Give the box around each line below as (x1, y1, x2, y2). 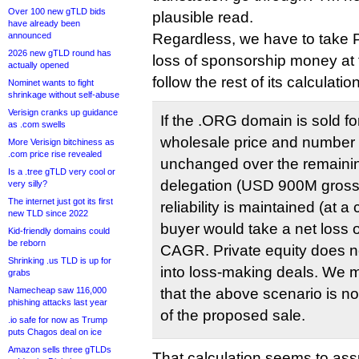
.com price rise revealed (8, 149, 102, 159)
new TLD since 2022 (8, 208, 88, 218)
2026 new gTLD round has (8, 48, 111, 58)
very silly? (8, 179, 47, 188)
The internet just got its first (8, 196, 113, 206)
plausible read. (152, 9, 253, 26)
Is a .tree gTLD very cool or (8, 167, 115, 176)
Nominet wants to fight (8, 78, 94, 87)
